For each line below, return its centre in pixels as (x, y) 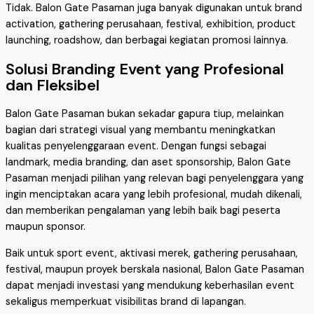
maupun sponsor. (46, 227)
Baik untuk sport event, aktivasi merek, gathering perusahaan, (152, 253)
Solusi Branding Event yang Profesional (145, 69)
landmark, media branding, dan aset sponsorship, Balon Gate (148, 163)
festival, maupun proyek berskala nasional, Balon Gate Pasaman (155, 269)
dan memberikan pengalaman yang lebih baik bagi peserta (143, 211)
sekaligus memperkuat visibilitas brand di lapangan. (126, 301)
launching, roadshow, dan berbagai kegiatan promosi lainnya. (147, 40)
